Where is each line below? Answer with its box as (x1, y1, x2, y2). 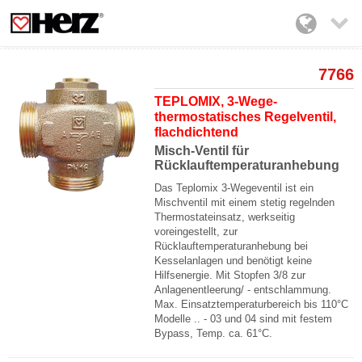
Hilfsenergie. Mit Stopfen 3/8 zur (154, 269, 306, 281)
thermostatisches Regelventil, (154, 110, 337, 124)
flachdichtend (154, 125, 239, 139)
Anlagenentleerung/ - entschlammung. (154, 284, 332, 296)
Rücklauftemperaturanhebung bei (154, 240, 309, 252)
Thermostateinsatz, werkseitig (154, 211, 296, 223)
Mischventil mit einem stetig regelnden (154, 196, 335, 208)
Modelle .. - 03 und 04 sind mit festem (154, 313, 333, 325)
